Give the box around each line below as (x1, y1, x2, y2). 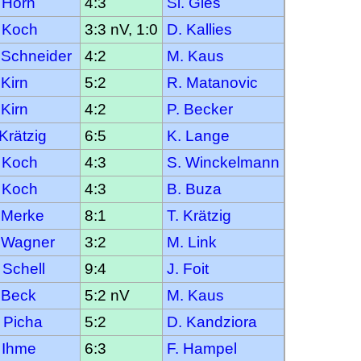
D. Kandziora (167, 313, 257, 330)
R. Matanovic (167, 73, 258, 91)
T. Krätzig (167, 206, 231, 224)
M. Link (167, 233, 217, 251)
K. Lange (167, 127, 230, 144)
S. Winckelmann (167, 153, 280, 171)
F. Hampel (167, 339, 237, 357)
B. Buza (167, 180, 222, 197)
